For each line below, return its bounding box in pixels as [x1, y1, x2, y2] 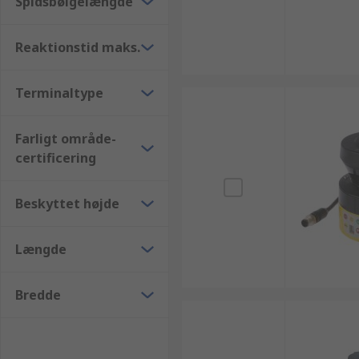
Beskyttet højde [15, 195, 119, 212]
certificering [15, 149, 96, 167]
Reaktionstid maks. [15, 38, 140, 56]
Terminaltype [15, 84, 103, 102]
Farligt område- [15, 130, 116, 147]
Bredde [15, 286, 61, 304]
